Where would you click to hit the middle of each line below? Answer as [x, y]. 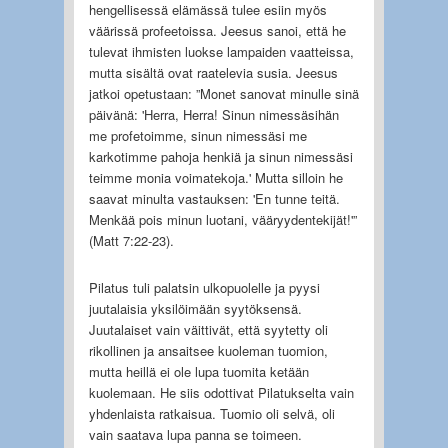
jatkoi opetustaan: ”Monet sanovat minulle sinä [223, 93]
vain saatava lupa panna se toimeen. [195, 434]
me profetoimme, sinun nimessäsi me [197, 135]
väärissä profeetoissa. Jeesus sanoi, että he [217, 30]
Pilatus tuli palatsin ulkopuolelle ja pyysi [204, 287]
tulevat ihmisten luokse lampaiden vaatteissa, [221, 51]
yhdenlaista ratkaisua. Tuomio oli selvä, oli [211, 413]
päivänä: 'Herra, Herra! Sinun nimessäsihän [213, 114]
